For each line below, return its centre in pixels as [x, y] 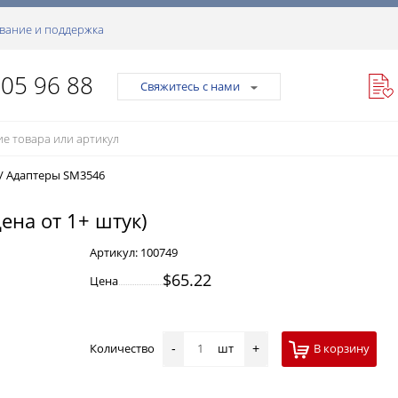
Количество [126, 349]
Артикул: [115, 252]
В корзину [342, 349]
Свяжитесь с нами [190, 87]
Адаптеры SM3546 [56, 175]
